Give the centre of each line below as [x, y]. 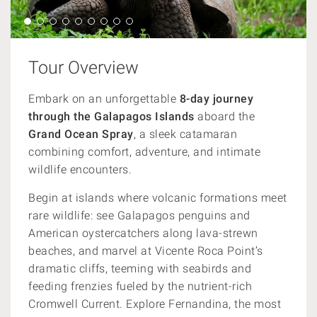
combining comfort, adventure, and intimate [144, 152]
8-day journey [216, 99]
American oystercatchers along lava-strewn [143, 233]
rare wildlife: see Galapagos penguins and [139, 215]
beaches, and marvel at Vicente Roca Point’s [146, 251]
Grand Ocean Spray [81, 134]
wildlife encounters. [82, 169]
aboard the [224, 116]
